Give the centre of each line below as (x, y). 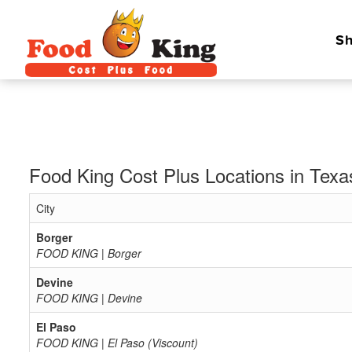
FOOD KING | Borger (89, 253)
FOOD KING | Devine (89, 298)
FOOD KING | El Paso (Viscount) (117, 343)
